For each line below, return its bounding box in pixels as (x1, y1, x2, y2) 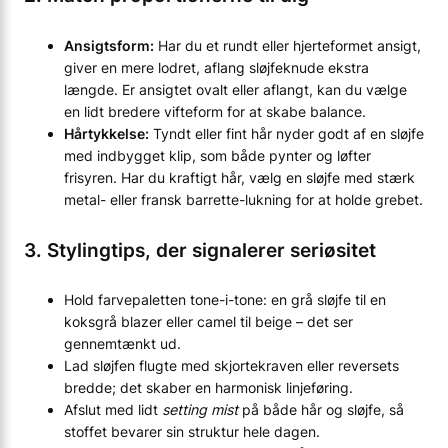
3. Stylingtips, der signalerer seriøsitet (24, 238, 376, 261)
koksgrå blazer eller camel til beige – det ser (64, 313, 353, 331)
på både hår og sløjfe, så (238, 401, 404, 419)
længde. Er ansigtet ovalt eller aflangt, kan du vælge (64, 80, 407, 98)
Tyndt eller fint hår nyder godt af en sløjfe (149, 124, 424, 142)
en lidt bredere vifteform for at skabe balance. (64, 102, 366, 120)
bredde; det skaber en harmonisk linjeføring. (64, 379, 353, 397)
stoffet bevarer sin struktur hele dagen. (64, 423, 320, 441)
